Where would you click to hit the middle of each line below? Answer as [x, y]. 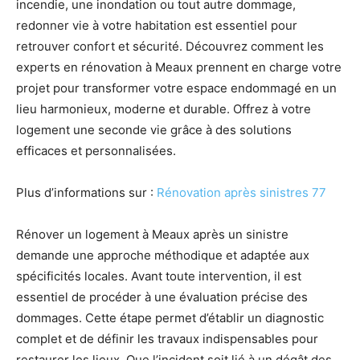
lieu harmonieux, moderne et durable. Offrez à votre [164, 109]
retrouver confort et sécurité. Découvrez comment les [170, 46]
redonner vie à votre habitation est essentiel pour [157, 25]
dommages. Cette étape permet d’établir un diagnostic [170, 318]
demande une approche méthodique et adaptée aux [163, 255]
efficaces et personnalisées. [96, 151]
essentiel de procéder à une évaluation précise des [162, 297]
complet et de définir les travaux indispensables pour [167, 339]
